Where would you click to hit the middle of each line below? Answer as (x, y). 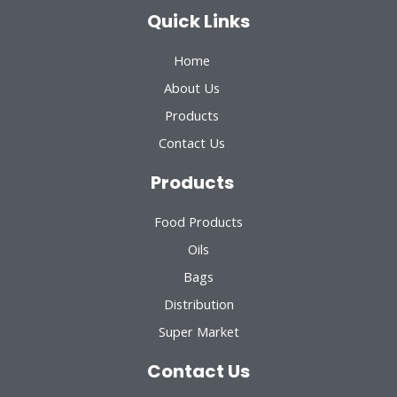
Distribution (198, 304)
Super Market (198, 331)
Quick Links (198, 21)
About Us (192, 87)
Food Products (198, 221)
